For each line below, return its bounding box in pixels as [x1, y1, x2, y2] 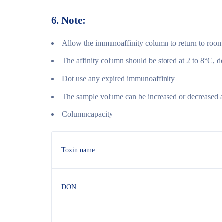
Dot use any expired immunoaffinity [62, 74, 175, 83]
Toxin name [61, 146, 95, 154]
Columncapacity [62, 110, 113, 118]
